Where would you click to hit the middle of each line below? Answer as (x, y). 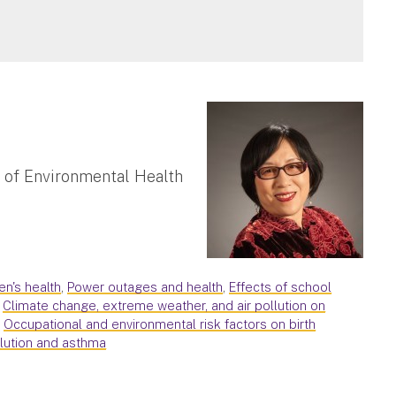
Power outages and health (145, 286)
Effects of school (281, 286)
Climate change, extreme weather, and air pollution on (164, 305)
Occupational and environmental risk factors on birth (160, 324)
